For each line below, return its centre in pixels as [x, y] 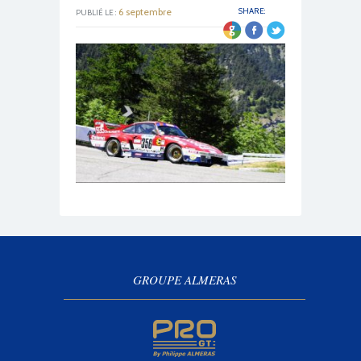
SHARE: [252, 11]
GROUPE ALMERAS [185, 280]
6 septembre [144, 12]
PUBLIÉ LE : [96, 12]
